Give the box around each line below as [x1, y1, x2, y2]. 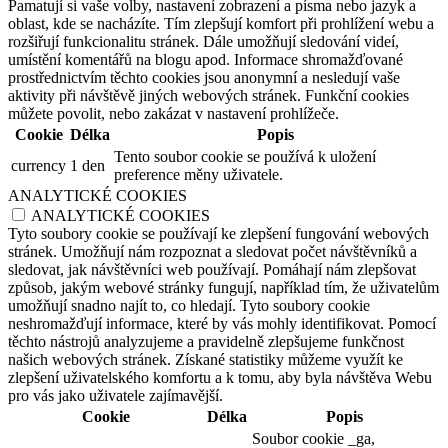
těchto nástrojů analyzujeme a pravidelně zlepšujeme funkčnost [8, 333, 404, 351]
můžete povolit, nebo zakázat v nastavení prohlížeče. [8, 105, 339, 123]
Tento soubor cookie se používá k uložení [114, 148, 376, 166]
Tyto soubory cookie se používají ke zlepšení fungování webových [8, 225, 429, 243]
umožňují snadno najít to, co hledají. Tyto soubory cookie [8, 297, 370, 315]
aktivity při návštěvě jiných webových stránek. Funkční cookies [8, 87, 409, 105]
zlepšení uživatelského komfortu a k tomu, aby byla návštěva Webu [8, 369, 432, 387]
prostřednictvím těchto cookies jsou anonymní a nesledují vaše [8, 69, 400, 87]
